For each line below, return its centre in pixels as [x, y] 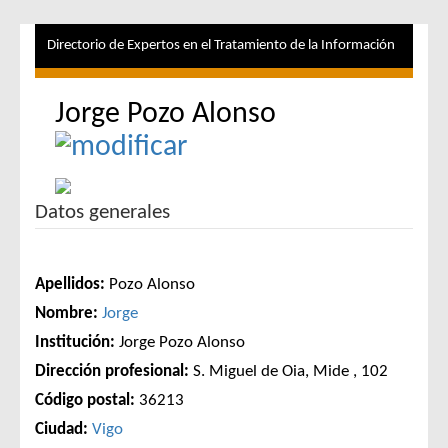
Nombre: [66, 314]
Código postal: [85, 401]
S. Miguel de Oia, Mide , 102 [290, 372]
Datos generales [102, 213]
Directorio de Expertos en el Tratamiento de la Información [221, 45]
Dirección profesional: [112, 372]
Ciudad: [61, 430]
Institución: [75, 343]
